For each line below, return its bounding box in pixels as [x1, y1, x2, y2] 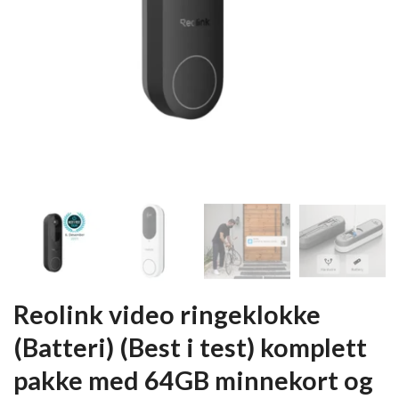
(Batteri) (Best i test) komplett [13, 332, 367, 362]
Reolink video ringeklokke [13, 299, 321, 330]
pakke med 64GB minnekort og [13, 365, 373, 395]
